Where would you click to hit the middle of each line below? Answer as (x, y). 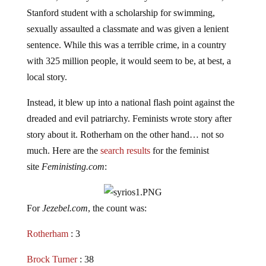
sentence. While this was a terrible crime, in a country (126, 45)
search (112, 151)
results (138, 151)
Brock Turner (53, 259)
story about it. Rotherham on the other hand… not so (125, 135)
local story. (47, 77)
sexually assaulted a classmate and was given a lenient (127, 29)
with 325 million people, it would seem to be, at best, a (129, 61)
